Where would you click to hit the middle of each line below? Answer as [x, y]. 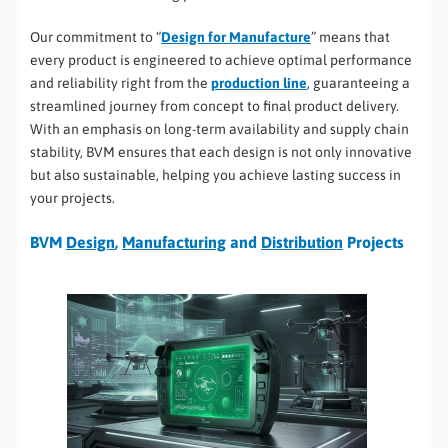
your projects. [72, 197]
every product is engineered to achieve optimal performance [221, 59]
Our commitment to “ [95, 36]
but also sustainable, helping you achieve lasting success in [215, 174]
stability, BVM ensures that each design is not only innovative [221, 151]
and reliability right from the [120, 82]
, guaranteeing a [358, 82]
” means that [350, 36]
